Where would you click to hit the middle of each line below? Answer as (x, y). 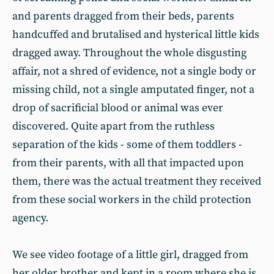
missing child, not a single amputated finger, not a (133, 90)
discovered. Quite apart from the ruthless (113, 126)
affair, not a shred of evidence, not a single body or (134, 71)
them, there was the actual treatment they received (137, 181)
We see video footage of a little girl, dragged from (130, 255)
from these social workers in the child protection (132, 200)
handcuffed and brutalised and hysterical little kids (136, 35)
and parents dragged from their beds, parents (123, 16)
